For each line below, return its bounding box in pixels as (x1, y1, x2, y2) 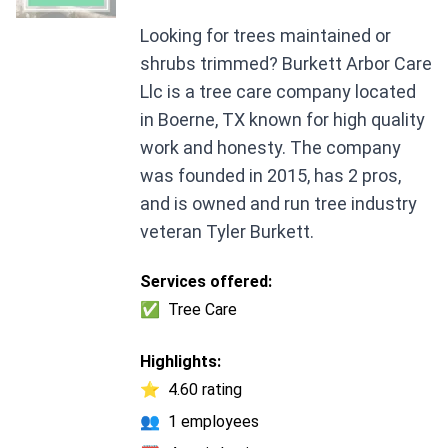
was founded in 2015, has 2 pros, (140, 165, 401, 187)
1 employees (168, 412, 259, 432)
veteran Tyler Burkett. (140, 221, 314, 243)
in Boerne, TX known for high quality (140, 109, 425, 131)
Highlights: (140, 352, 221, 372)
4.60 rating (168, 380, 242, 400)
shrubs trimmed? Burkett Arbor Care (140, 53, 432, 75)
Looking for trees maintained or (140, 25, 391, 47)
